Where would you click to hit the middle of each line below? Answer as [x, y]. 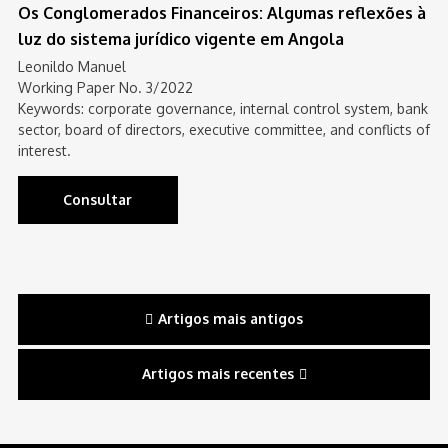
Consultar [98, 199]
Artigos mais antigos [230, 318]
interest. [44, 150]
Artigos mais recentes [217, 374]
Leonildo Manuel [71, 66]
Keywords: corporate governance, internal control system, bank [222, 108]
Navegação [95, 312]
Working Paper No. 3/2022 [105, 87]
